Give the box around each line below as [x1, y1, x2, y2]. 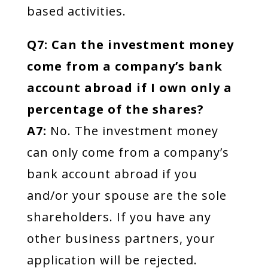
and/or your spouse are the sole [26, 187, 227, 203]
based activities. [26, 3, 126, 19]
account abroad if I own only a [26, 80, 232, 96]
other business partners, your [26, 230, 215, 246]
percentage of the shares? [26, 101, 204, 117]
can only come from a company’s [26, 144, 229, 160]
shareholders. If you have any [26, 209, 211, 225]
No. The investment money [46, 123, 218, 139]
